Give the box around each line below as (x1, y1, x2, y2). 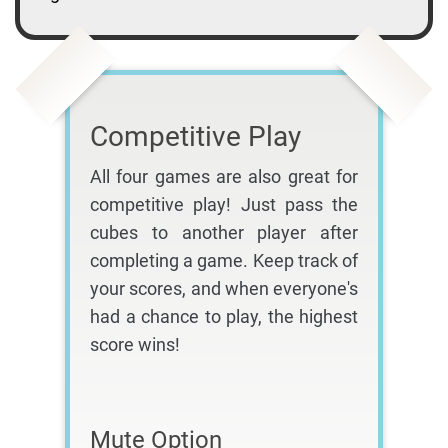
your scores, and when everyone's (90, 278, 358, 300)
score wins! (90, 334, 180, 356)
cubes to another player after (90, 222, 358, 244)
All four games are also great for (90, 166, 358, 188)
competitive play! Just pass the (90, 194, 358, 216)
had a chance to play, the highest (90, 306, 358, 328)
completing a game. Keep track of (90, 250, 358, 272)
